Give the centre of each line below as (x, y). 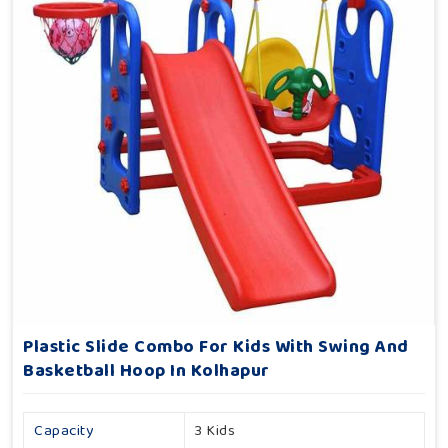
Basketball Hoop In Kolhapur (146, 371)
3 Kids (215, 431)
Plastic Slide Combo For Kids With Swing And (216, 347)
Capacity (63, 431)
